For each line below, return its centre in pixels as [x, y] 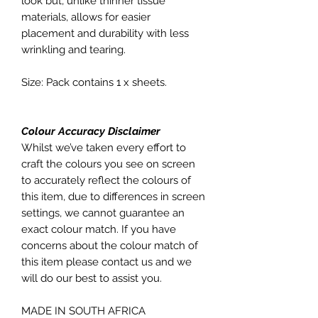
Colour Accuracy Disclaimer [91, 131]
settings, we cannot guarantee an [103, 213]
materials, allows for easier [86, 17]
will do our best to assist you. [92, 278]
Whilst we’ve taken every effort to [104, 148]
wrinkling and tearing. [73, 50]
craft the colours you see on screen [108, 164]
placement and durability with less [105, 33]
